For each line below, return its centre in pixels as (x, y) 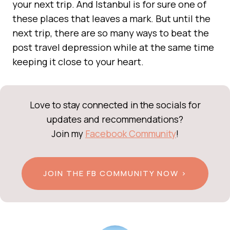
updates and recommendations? (115, 119)
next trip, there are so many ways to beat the (111, 33)
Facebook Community (131, 133)
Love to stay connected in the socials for (115, 104)
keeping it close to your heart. (78, 61)
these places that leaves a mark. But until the (111, 18)
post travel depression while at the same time (113, 47)
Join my (68, 133)
